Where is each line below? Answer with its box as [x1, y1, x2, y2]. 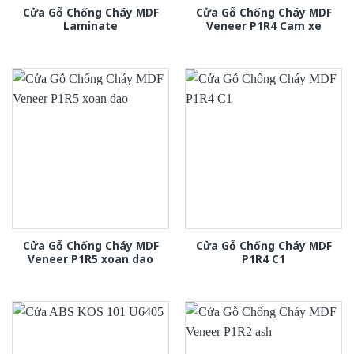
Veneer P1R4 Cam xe [205, 18, 322, 34]
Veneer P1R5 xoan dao [28, 251, 153, 267]
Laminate [63, 18, 118, 34]
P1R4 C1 [242, 251, 285, 267]
